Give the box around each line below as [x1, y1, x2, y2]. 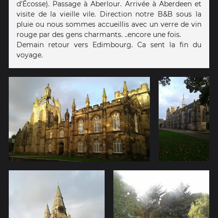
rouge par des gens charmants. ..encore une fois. [17, 30, 181, 39]
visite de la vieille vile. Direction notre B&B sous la [17, 9, 201, 18]
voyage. [17, 50, 43, 59]
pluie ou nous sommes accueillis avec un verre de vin [17, 19, 201, 29]
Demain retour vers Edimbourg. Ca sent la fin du [17, 40, 201, 49]
